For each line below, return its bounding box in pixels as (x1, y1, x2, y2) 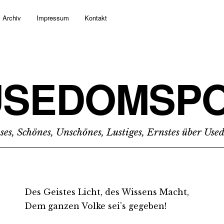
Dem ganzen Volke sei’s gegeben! (24, 201, 166, 211)
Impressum (36, 13, 69, 22)
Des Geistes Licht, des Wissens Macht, (24, 187, 189, 197)
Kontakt (84, 13, 107, 22)
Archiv (2, 13, 21, 22)
